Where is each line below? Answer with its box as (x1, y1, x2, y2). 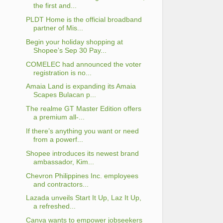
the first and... (33, 1, 77, 10)
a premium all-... (33, 113, 85, 121)
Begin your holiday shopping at (25, 37, 123, 46)
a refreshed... (33, 202, 76, 211)
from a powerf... (33, 135, 83, 144)
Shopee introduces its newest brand (25, 149, 139, 157)
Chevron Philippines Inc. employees (25, 171, 138, 180)
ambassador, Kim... (33, 157, 94, 166)
